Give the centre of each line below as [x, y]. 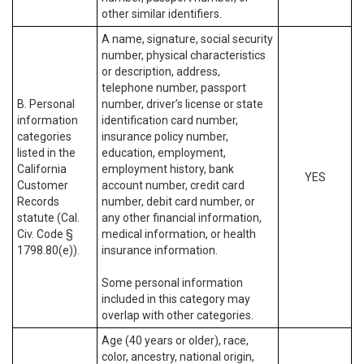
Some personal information [172, 283]
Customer [43, 185]
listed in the [46, 153]
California [42, 169]
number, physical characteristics [184, 55]
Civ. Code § [45, 234]
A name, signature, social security [187, 39]
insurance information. [160, 250]
